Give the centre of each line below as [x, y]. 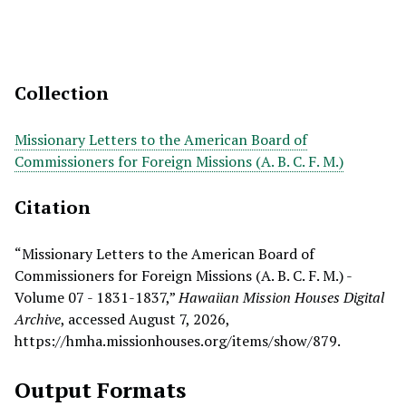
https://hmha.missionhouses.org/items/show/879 [176, 341]
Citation [53, 207]
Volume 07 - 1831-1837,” [97, 297]
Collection [62, 93]
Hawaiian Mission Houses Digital [281, 297]
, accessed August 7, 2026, [145, 319]
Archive [38, 319]
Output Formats [100, 390]
